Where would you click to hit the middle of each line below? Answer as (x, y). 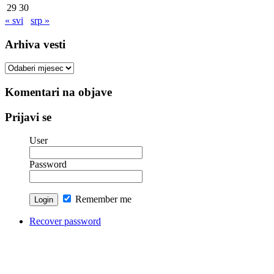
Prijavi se (28, 117)
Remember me (102, 199)
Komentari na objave (58, 92)
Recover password (65, 221)
